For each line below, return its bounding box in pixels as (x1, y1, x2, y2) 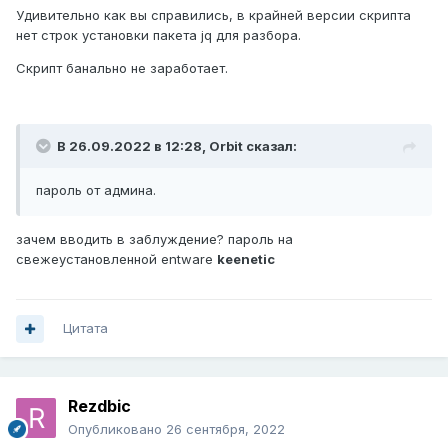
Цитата (63, 320, 108, 337)
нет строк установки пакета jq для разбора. (16, 27, 305, 44)
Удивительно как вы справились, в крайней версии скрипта (16, 7, 411, 24)
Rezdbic (68, 396, 131, 417)
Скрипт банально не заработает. (16, 60, 232, 77)
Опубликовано (68, 421, 166, 438)
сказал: (243, 138, 297, 155)
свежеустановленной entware (16, 251, 217, 268)
